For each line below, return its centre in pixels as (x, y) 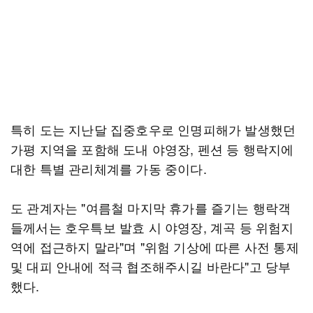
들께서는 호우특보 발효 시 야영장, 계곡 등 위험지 (152, 227)
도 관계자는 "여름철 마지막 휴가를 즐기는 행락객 (151, 208)
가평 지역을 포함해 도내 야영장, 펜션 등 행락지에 (152, 149)
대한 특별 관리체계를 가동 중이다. (109, 168)
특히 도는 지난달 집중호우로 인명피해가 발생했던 (153, 129)
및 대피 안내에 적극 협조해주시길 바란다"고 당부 (151, 266)
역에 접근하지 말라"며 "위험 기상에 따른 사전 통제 (155, 247)
